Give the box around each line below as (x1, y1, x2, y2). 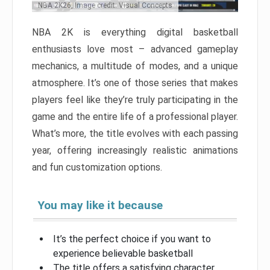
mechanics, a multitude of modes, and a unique (32, 60, 238, 72)
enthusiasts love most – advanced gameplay (32, 43, 238, 55)
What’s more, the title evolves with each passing (32, 127, 238, 139)
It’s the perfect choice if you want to (53, 233, 211, 245)
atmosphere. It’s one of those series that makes (32, 77, 238, 89)
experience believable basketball (53, 247, 193, 259)
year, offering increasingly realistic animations (32, 144, 238, 156)
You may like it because (38, 198, 163, 212)
